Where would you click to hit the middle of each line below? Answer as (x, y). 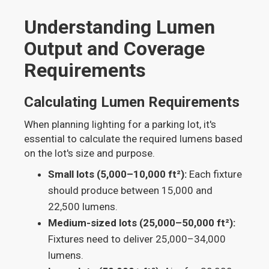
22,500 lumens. (83, 207)
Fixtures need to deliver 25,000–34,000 (137, 239)
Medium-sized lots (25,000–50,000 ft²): (142, 223)
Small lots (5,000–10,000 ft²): (118, 174)
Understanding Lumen (120, 27)
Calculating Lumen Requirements (132, 102)
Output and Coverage (115, 49)
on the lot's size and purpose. (90, 153)
